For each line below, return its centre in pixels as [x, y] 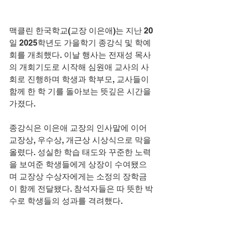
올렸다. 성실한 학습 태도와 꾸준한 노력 [80, 153]
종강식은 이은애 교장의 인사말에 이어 [79, 128]
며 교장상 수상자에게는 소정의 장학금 [78, 177]
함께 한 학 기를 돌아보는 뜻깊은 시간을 [81, 92]
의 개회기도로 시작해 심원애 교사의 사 [79, 67]
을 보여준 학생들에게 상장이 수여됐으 [78, 165]
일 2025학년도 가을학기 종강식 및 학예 [80, 43]
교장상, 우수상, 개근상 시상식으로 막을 [81, 140]
